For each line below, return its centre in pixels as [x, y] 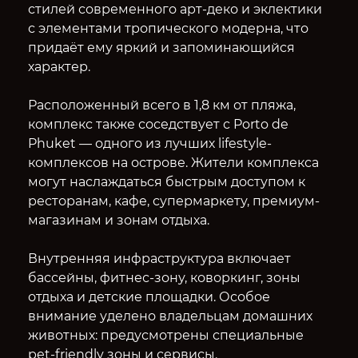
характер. [59, 66]
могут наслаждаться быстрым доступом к [166, 181]
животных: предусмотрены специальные [165, 335]
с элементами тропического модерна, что [168, 28]
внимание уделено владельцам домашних [170, 316]
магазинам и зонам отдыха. [118, 220]
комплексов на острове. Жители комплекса [173, 162]
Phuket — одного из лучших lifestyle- [149, 143]
